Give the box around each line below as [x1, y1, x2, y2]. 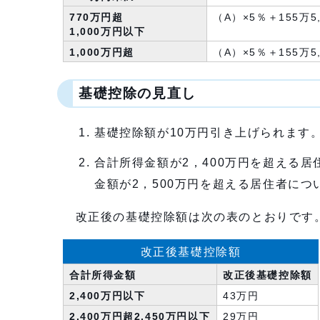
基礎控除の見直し [79, 86, 196, 101]
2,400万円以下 [69, 291, 146, 301]
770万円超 [69, 12, 124, 23]
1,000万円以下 [69, 26, 146, 37]
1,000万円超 [69, 47, 134, 58]
